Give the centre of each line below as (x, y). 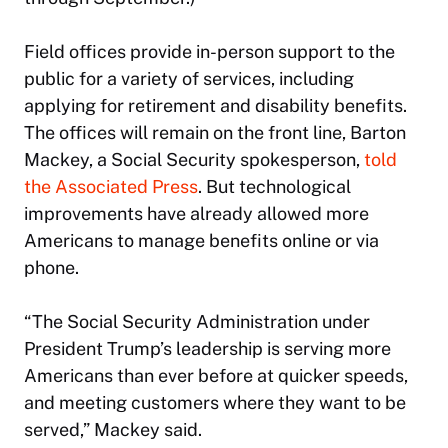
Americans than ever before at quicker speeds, (216, 375)
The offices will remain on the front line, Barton (215, 132)
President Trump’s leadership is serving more (207, 348)
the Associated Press (111, 186)
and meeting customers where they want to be (215, 402)
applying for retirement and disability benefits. (215, 105)
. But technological (274, 186)
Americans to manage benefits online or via (201, 240)
